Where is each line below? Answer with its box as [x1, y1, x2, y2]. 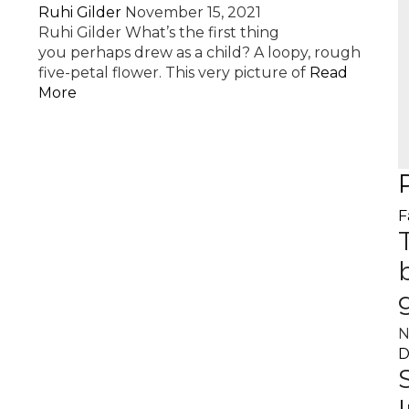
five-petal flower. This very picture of [38, 64, 310, 81]
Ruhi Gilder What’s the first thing [38, 24, 280, 41]
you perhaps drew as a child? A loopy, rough [38, 44, 362, 61]
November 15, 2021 [125, 4, 262, 21]
